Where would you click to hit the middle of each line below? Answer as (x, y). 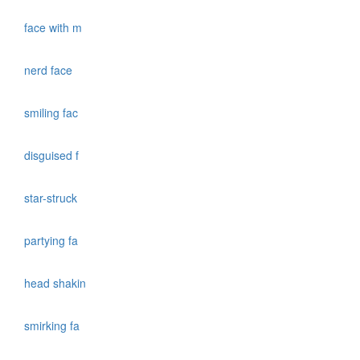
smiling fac (53, 113)
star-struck (52, 198)
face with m (55, 28)
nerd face (50, 70)
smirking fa (53, 326)
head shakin (57, 283)
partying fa (53, 241)
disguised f (53, 155)
